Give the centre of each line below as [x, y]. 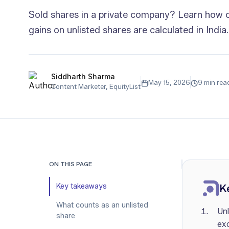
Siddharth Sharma [83, 76]
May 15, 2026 [169, 82]
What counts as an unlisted [102, 205]
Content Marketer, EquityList [96, 86]
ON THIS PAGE [71, 164]
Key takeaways [82, 186]
